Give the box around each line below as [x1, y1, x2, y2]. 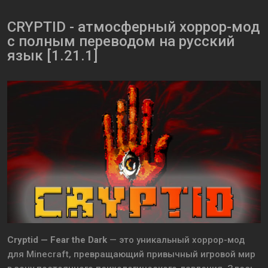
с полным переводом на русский [7, 33, 234, 50]
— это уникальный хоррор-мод [107, 234, 245, 246]
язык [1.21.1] [7, 47, 98, 65]
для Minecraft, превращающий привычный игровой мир [7, 249, 255, 260]
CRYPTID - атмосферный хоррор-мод [7, 19, 260, 36]
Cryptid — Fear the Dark [7, 234, 107, 246]
